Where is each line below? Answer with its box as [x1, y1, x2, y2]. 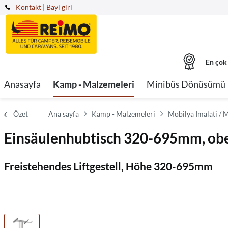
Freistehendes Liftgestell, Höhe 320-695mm [4, 160, 213, 173]
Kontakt [16, 3, 41, 11]
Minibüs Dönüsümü [147, 78, 225, 90]
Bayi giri [46, 3, 72, 11]
